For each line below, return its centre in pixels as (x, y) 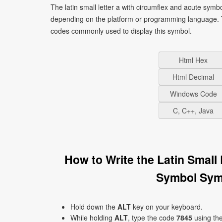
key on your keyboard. (167, 207)
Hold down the (94, 207)
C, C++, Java (193, 111)
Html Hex (193, 60)
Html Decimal (193, 77)
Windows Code (193, 94)
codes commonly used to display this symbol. (121, 31)
